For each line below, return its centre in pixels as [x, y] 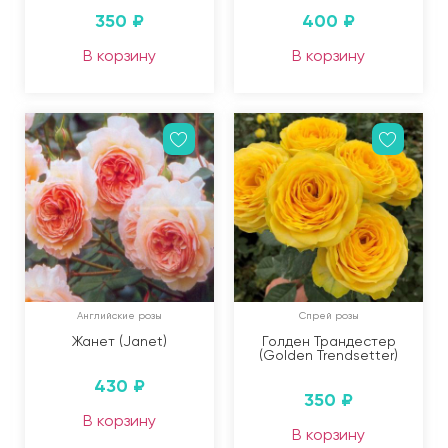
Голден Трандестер [328, 340]
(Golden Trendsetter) [328, 354]
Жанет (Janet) [119, 340]
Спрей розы [328, 315]
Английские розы [119, 315]
